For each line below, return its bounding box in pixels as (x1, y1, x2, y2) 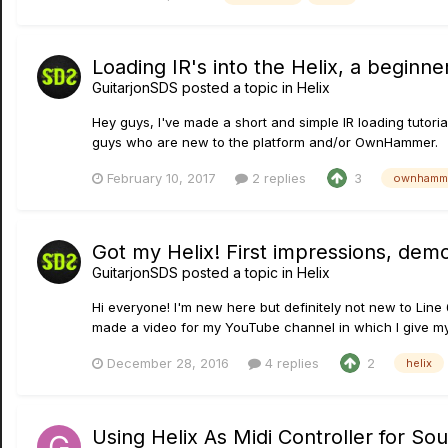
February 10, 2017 (107, 169, 216, 186)
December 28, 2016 (107, 354, 229, 371)
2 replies (248, 169, 306, 186)
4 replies (261, 354, 319, 371)
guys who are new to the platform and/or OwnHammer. (92, 134, 438, 151)
